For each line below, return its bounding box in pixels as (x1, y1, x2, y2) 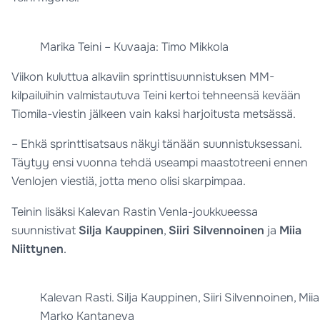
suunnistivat (11, 222, 79, 238)
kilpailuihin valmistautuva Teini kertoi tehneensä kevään (11, 87, 301, 103)
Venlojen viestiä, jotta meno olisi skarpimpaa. (11, 174, 246, 189)
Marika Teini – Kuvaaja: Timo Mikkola (40, 39, 229, 54)
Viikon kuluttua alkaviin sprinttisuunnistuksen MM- (11, 69, 275, 84)
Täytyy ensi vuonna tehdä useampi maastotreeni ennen (11, 155, 309, 171)
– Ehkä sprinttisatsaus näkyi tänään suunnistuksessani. (11, 136, 302, 152)
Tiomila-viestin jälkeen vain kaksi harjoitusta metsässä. (11, 106, 296, 121)
